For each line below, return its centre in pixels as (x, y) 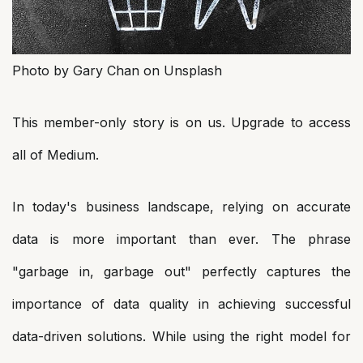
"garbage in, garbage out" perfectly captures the (181, 271)
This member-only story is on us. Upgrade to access (181, 122)
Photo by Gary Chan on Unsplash (117, 70)
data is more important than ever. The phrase (181, 239)
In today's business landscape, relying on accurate (181, 206)
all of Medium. (56, 154)
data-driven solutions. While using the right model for (181, 336)
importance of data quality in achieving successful (181, 303)
